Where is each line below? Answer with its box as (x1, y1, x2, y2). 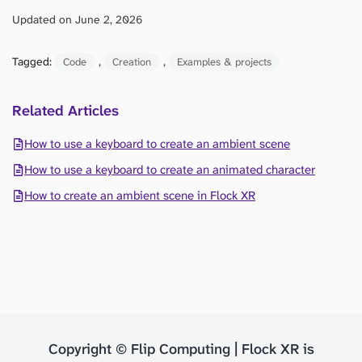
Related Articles (12, 101, 119, 121)
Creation (112, 55, 151, 69)
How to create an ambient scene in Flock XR (24, 187, 255, 204)
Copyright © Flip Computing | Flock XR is (48, 339, 314, 360)
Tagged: (12, 54, 55, 69)
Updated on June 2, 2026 (12, 12, 142, 27)
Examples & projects (177, 55, 271, 69)
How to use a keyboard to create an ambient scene (24, 136, 290, 153)
